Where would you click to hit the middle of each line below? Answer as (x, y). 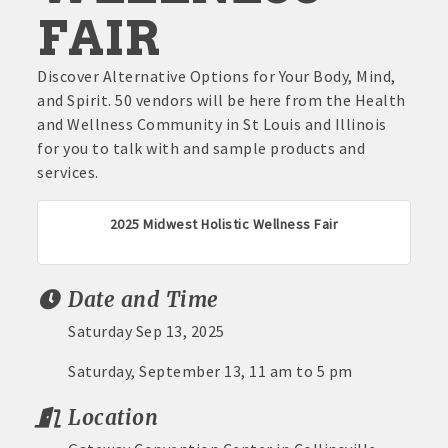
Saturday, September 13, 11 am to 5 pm (210, 371)
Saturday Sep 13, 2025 (146, 331)
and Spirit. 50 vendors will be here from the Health (221, 100)
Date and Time (143, 300)
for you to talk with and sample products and (201, 148)
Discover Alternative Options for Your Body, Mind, (216, 76)
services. (68, 172)
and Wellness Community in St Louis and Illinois (212, 124)
